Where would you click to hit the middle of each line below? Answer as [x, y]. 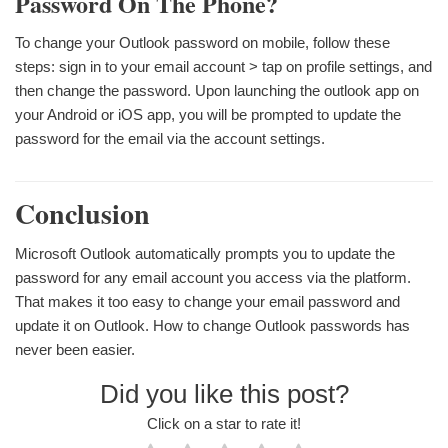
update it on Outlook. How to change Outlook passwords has [212, 325]
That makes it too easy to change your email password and [207, 301]
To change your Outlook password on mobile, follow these [202, 43]
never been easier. [75, 349]
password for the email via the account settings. [170, 139]
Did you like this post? [224, 393]
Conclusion [82, 214]
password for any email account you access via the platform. [213, 277]
